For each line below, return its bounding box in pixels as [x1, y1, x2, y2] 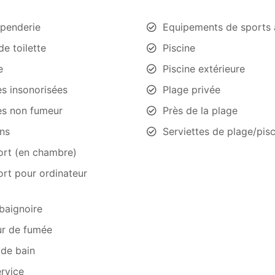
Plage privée [163, 83, 220, 96]
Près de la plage [163, 104, 238, 117]
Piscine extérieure [163, 62, 245, 75]
